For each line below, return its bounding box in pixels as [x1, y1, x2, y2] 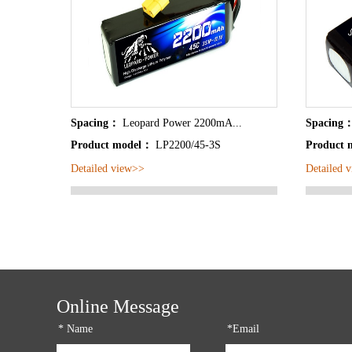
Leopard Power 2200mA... [123, 117, 242, 129]
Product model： [71, 139, 156, 151]
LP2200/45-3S [156, 139, 221, 151]
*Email [227, 323, 259, 335]
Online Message [57, 296, 179, 317]
